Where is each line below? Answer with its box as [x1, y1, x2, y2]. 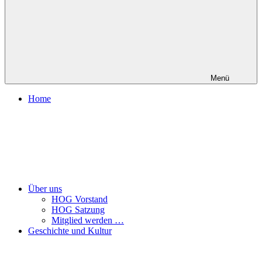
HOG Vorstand [51, 194, 108, 204]
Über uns [28, 184, 62, 194]
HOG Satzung [51, 205, 105, 215]
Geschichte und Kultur [28, 226, 112, 236]
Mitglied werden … [51, 215, 124, 225]
